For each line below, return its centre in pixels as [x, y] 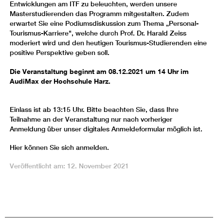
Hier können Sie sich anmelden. [59, 147]
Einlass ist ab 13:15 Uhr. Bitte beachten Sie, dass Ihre [94, 109]
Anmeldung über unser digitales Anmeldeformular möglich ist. [107, 129]
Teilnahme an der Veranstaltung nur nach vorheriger [91, 119]
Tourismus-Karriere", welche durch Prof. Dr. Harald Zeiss [98, 33]
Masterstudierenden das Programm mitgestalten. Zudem [99, 14]
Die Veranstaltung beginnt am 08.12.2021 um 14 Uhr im [99, 71]
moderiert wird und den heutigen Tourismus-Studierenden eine [108, 43]
